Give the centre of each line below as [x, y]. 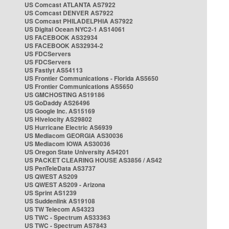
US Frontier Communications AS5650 [79, 86]
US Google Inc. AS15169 [60, 111]
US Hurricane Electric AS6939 [68, 127]
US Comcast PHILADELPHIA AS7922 [79, 21]
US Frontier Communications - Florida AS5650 [91, 78]
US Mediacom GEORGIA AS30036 [74, 135]
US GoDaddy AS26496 [57, 103]
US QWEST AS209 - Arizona [65, 185]
